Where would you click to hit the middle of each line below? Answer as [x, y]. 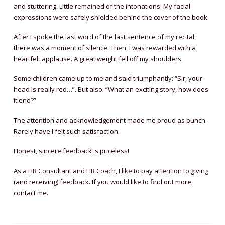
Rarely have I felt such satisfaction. [66, 131]
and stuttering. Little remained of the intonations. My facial [102, 6]
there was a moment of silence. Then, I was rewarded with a [104, 48]
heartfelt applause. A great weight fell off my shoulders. [98, 59]
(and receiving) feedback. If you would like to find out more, [103, 182]
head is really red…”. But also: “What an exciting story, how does [111, 90]
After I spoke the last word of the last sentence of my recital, [104, 37]
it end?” [25, 101]
